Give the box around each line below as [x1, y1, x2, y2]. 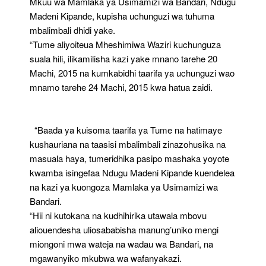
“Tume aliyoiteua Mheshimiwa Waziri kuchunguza [30, 38, 221, 51]
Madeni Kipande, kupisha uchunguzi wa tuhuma [30, 9, 214, 23]
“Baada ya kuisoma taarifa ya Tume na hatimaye [30, 123, 222, 137]
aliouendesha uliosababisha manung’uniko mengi [30, 223, 218, 236]
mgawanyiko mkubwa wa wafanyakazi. [30, 252, 182, 265]
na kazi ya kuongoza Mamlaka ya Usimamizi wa [30, 180, 218, 194]
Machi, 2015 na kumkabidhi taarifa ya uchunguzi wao [30, 66, 235, 80]
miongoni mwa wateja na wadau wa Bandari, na [30, 237, 213, 251]
